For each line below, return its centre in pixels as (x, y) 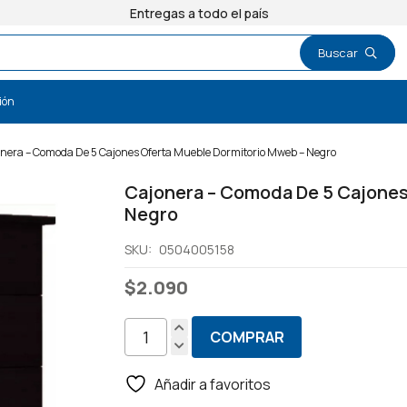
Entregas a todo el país (177, 13)
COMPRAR (247, 338)
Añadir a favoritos (213, 385)
